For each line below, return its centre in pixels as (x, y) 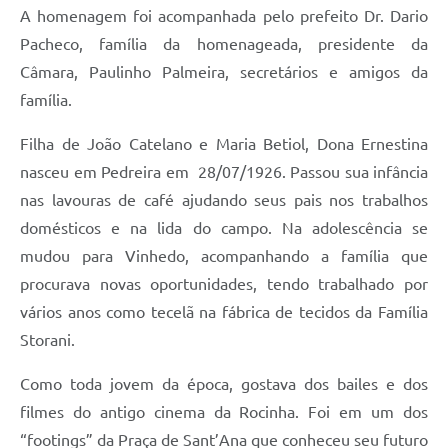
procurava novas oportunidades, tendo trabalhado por (224, 283)
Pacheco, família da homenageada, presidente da (224, 43)
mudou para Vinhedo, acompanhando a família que (224, 255)
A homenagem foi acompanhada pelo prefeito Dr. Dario (224, 15)
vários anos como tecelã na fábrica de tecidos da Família (224, 311)
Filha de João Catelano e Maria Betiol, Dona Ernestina (224, 143)
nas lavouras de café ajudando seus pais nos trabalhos (224, 199)
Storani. (47, 339)
